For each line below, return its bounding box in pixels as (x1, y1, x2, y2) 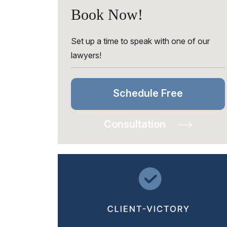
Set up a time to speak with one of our (71, 36, 210, 46)
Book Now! (71, 6, 143, 23)
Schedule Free (113, 87, 183, 99)
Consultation (104, 118, 168, 130)
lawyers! (71, 50, 101, 60)
